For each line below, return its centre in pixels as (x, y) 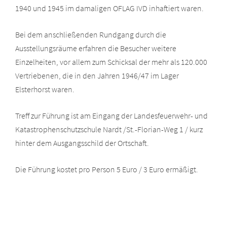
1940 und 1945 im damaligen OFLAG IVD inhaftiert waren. (109, 8)
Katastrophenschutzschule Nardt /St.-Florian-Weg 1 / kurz (109, 129)
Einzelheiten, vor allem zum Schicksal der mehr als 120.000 (111, 62)
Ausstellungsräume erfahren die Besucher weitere (96, 48)
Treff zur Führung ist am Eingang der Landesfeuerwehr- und (111, 115)
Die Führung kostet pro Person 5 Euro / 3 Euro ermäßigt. (107, 169)
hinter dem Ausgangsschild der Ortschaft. (82, 143)
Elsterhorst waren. (45, 89)
